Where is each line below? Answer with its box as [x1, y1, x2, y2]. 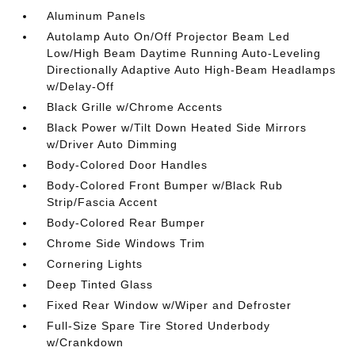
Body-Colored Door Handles [47, 158, 208, 171]
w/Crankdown [47, 336, 124, 349]
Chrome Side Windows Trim [47, 237, 206, 250]
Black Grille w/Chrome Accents [47, 101, 223, 113]
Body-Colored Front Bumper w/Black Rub [47, 179, 284, 192]
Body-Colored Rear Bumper [47, 216, 206, 229]
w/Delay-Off [47, 80, 115, 93]
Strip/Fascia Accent [47, 196, 158, 208]
